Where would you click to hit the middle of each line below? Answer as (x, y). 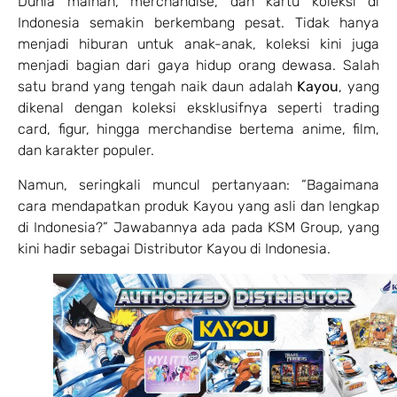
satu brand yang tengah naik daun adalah (158, 87)
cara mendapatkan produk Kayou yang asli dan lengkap (198, 206)
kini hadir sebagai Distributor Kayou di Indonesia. (174, 248)
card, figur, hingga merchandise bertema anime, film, (198, 129)
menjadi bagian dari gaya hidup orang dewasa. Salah (198, 66)
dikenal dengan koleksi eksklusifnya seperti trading (198, 108)
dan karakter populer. (86, 151)
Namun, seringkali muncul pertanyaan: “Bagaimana (198, 184)
